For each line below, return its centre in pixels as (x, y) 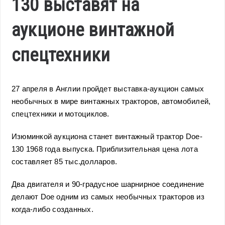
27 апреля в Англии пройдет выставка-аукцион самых (108, 89)
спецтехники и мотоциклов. (61, 114)
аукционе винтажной (93, 30)
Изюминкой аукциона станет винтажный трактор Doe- (107, 137)
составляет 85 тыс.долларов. (65, 162)
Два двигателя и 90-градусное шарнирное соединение (108, 184)
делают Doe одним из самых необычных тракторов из (108, 197)
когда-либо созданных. (52, 209)
